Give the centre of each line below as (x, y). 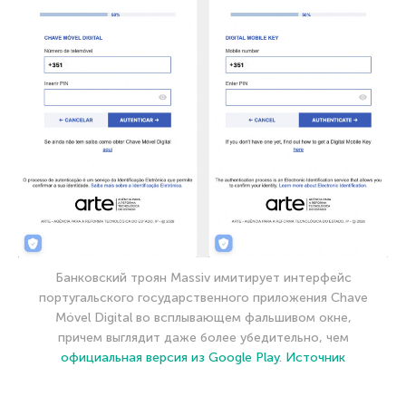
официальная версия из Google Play (170, 357)
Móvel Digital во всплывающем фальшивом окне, (203, 317)
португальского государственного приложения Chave (203, 297)
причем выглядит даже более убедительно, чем (203, 337)
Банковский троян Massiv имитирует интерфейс (203, 277)
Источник (315, 357)
